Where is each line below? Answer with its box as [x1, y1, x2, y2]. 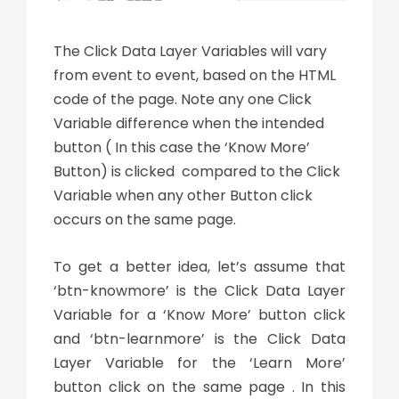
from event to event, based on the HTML [53, 65, 336, 86]
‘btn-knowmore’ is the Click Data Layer [53, 281, 346, 302]
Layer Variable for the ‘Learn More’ [53, 353, 346, 374]
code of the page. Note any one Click [53, 89, 312, 110]
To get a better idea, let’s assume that [53, 256, 346, 278]
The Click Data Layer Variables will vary [53, 41, 327, 62]
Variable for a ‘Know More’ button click [53, 305, 346, 326]
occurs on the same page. [53, 209, 236, 231]
